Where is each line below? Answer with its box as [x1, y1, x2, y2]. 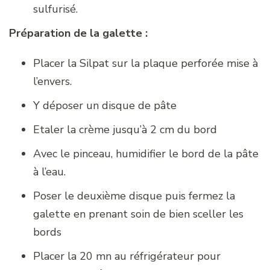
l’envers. [33, 74, 72, 89]
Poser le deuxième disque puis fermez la [33, 188, 235, 203]
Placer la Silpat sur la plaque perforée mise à [33, 55, 258, 71]
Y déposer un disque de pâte [33, 98, 177, 113]
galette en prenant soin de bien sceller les [33, 206, 243, 221]
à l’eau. [33, 164, 66, 179]
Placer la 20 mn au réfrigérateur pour [33, 248, 221, 263]
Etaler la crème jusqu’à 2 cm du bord [33, 122, 217, 137]
